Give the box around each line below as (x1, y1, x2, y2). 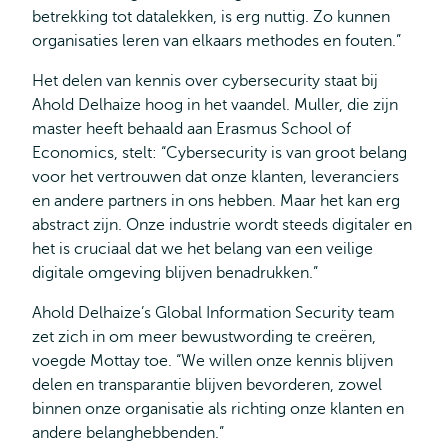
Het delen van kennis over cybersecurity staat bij (32, 72, 378, 90)
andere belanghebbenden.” (32, 424, 224, 442)
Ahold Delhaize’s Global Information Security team (32, 304, 395, 322)
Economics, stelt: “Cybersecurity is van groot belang (32, 144, 407, 162)
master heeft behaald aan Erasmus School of (32, 120, 351, 138)
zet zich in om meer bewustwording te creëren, (32, 328, 376, 346)
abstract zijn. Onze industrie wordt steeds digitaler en (32, 216, 412, 234)
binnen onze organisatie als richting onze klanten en (32, 400, 404, 418)
